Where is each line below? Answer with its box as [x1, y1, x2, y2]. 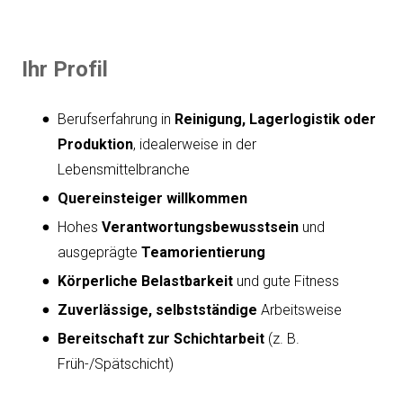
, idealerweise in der [133, 135, 256, 153]
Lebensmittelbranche [58, 160, 190, 178]
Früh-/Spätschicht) [58, 354, 174, 372]
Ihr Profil [22, 56, 108, 82]
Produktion [58, 135, 133, 153]
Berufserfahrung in [58, 110, 175, 128]
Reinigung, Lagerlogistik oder [175, 110, 376, 128]
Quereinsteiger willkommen [58, 189, 247, 207]
